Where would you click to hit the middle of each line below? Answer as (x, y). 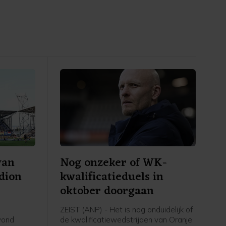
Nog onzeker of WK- (113, 163)
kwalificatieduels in (111, 178)
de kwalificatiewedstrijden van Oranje (126, 220)
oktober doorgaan (107, 192)
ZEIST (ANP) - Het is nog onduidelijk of (126, 210)
